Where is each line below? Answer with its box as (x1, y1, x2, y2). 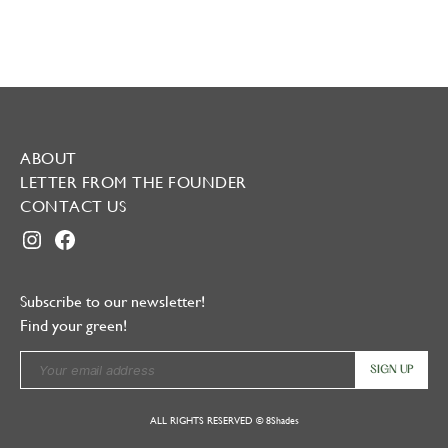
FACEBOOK (52, 228, 136, 248)
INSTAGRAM (19, 228, 110, 248)
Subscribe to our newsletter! (20, 291, 205, 311)
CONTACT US (20, 196, 126, 216)
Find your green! (20, 315, 127, 335)
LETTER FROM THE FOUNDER (20, 172, 247, 192)
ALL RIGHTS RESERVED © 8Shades (149, 414, 299, 426)
